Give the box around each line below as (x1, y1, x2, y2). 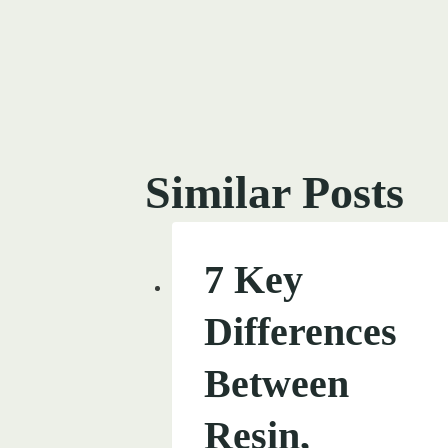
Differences (204, 308, 397, 354)
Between (204, 360, 349, 406)
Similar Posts (145, 166, 404, 218)
